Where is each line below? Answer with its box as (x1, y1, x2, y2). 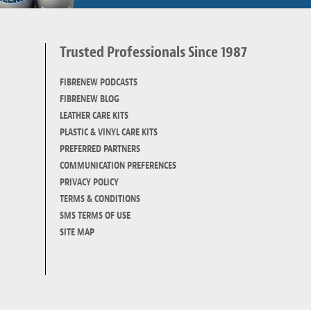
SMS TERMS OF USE (60, 210, 131, 221)
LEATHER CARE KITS (60, 110, 129, 121)
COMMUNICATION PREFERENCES (60, 160, 177, 171)
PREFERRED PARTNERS (60, 143, 141, 155)
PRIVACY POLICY (60, 176, 119, 188)
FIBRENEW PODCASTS (60, 76, 138, 88)
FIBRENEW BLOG (60, 93, 120, 105)
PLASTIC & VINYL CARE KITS (60, 126, 158, 138)
